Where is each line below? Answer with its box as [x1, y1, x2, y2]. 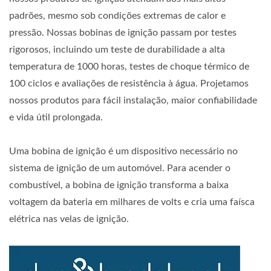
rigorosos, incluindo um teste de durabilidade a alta [9, 45, 225, 54]
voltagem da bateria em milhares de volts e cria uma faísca [9, 197, 255, 207]
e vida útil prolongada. [9, 113, 103, 122]
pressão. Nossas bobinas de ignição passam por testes [9, 28, 237, 38]
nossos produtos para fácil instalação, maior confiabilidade [9, 96, 257, 105]
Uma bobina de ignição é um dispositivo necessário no [9, 146, 238, 156]
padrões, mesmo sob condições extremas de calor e [9, 11, 226, 21]
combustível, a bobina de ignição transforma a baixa [9, 180, 229, 190]
